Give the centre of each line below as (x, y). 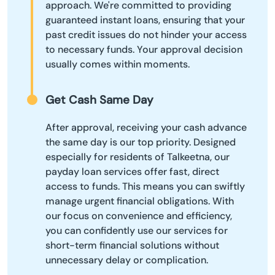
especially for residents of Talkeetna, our (137, 157)
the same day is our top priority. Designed (141, 142)
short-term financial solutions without (132, 246)
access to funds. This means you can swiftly (145, 187)
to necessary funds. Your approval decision (144, 50)
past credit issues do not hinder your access (146, 35)
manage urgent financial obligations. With (140, 201)
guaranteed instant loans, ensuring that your (145, 20)
